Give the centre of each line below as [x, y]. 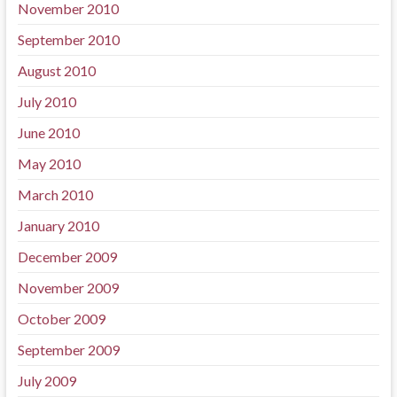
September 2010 [68, 39]
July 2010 [47, 101]
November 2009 [68, 288]
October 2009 [61, 319]
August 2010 [56, 70]
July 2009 [47, 381]
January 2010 [58, 226]
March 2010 [55, 195]
